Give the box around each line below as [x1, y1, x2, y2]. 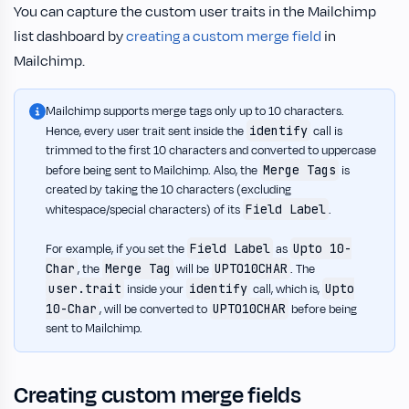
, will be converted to [100, 300, 210, 318]
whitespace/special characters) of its [46, 201, 243, 218]
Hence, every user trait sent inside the [46, 122, 246, 140]
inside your [124, 280, 186, 298]
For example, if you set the [46, 240, 187, 257]
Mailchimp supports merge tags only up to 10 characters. [46, 102, 344, 120]
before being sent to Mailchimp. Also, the [46, 162, 260, 179]
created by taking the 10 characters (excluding [46, 181, 291, 198]
